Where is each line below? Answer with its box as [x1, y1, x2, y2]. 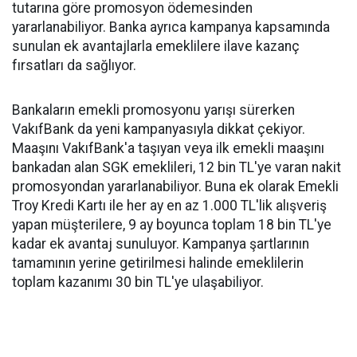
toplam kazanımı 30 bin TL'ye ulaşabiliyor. [12, 274, 264, 290]
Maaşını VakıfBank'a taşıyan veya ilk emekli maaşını [12, 140, 324, 156]
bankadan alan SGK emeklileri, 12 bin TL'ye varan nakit [12, 159, 341, 175]
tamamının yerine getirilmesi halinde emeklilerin [12, 255, 304, 271]
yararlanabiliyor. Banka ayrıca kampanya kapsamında [12, 19, 330, 35]
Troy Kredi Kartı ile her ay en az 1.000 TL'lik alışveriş [12, 198, 327, 214]
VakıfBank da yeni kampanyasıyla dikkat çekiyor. [12, 121, 305, 137]
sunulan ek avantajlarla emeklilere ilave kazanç [12, 38, 300, 54]
